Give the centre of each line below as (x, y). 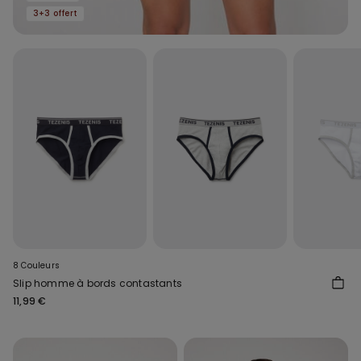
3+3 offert (55, 13)
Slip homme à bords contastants (98, 284)
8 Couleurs (36, 266)
